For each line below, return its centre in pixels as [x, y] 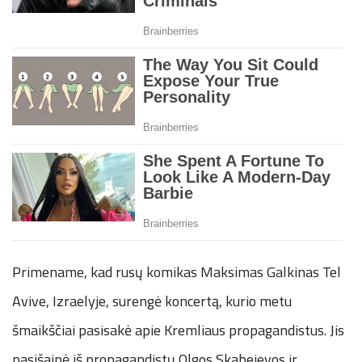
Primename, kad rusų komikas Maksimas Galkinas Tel [177, 271]
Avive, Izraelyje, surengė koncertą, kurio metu [152, 301]
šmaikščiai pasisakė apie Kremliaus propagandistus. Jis [178, 330]
